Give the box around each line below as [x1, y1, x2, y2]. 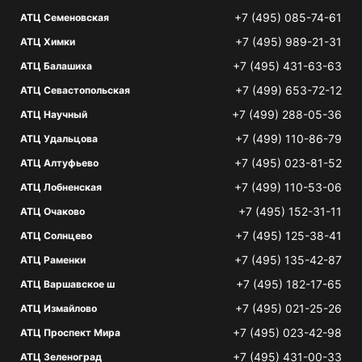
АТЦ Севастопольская [20, 84, 130, 96]
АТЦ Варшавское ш [20, 278, 115, 290]
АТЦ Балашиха [20, 60, 92, 72]
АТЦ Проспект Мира [20, 326, 120, 339]
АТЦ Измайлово [20, 302, 97, 314]
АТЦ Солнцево [20, 229, 92, 242]
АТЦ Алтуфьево [20, 157, 99, 169]
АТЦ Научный [20, 108, 87, 120]
